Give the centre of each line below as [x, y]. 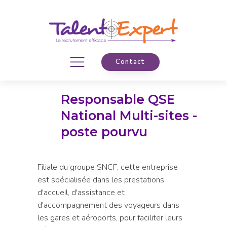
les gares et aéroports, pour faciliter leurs [110, 218]
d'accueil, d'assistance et [81, 192]
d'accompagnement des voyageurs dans [108, 205]
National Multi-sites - [129, 116]
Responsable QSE [118, 99]
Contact [130, 62]
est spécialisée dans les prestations [101, 180]
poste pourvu [104, 132]
